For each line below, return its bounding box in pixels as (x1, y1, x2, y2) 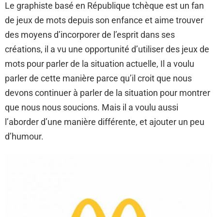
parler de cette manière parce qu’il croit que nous (5, 73, 192, 84)
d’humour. (5, 131, 44, 142)
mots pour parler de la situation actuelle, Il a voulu (5, 59, 194, 69)
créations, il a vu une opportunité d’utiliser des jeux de (5, 44, 209, 55)
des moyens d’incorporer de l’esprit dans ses (5, 30, 175, 40)
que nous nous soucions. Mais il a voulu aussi (5, 102, 178, 113)
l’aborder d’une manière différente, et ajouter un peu (5, 117, 204, 127)
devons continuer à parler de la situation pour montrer (5, 88, 210, 98)
